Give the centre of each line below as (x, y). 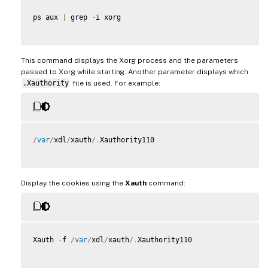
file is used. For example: (115, 83)
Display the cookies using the (73, 183)
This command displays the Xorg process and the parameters (130, 60)
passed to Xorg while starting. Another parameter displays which (135, 71)
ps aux (48, 17)
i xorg (108, 17)
